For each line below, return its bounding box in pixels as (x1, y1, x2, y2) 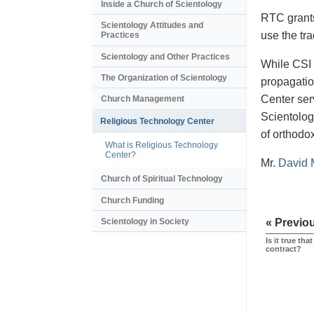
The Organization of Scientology (101, 73, 227, 83)
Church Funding (101, 195, 164, 205)
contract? (266, 245, 301, 254)
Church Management (101, 94, 184, 104)
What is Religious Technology (105, 139, 218, 150)
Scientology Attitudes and (101, 20, 203, 31)
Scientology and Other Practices (101, 51, 230, 62)
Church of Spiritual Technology (101, 174, 223, 184)
